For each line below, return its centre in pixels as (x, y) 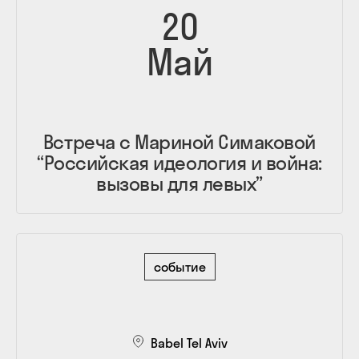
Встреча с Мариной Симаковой (179, 141)
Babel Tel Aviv (189, 343)
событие (179, 266)
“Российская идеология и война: (179, 162)
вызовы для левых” (179, 183)
